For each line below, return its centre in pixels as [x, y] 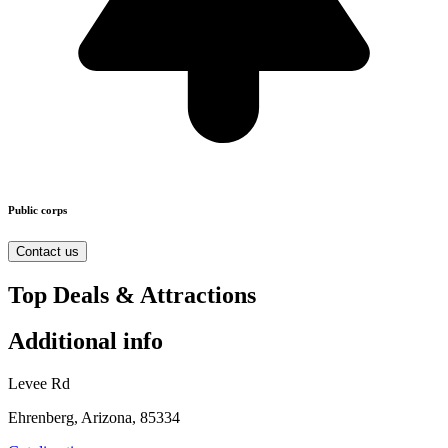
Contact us [47, 251]
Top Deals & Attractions [132, 294]
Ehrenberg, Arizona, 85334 [94, 418]
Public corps [37, 209]
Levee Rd [39, 384]
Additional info [85, 341]
